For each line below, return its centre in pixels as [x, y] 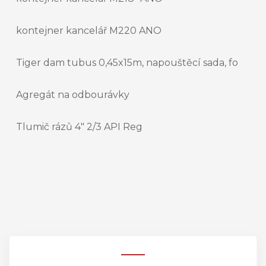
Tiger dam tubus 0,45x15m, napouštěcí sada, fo [127, 63]
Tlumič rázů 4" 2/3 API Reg [79, 127]
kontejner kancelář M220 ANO [89, 31]
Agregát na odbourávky [73, 95]
